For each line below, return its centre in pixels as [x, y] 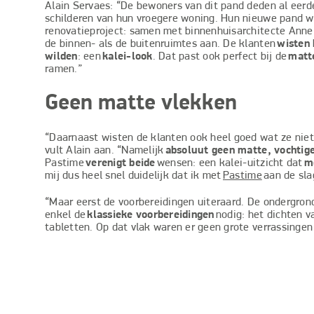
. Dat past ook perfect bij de [220, 57]
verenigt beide [121, 163]
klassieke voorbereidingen [150, 215]
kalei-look [128, 57]
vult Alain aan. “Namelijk [105, 151]
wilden [61, 57]
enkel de [66, 215]
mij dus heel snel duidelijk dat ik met [134, 176]
